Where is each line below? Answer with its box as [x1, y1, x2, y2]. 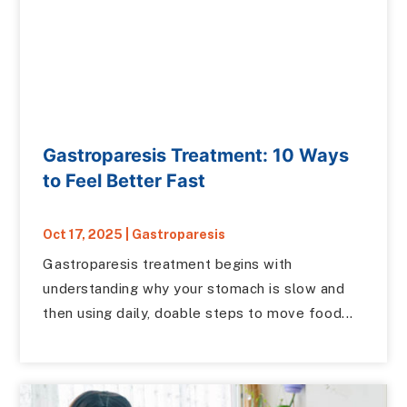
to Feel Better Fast [43, 170, 206, 193]
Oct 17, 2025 [43, 227, 124, 243]
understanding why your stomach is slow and [43, 281, 345, 297]
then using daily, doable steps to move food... [43, 305, 353, 322]
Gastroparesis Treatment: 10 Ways [43, 144, 350, 167]
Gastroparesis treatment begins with [43, 256, 293, 273]
